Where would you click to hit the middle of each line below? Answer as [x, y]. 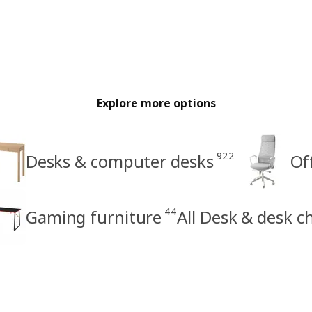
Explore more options [156, 103]
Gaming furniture [94, 217]
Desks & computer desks [119, 162]
